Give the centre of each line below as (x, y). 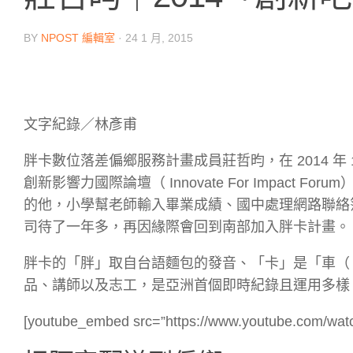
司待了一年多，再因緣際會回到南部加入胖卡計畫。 (187, 227)
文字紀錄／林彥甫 (80, 124)
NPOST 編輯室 (78, 37)
